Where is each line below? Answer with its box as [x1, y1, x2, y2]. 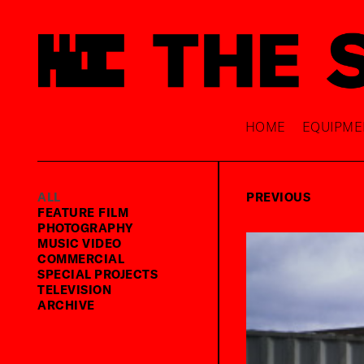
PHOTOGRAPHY [37, 220, 133, 236]
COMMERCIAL [37, 251, 125, 266]
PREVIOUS [246, 189, 311, 205]
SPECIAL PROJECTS [37, 266, 158, 282]
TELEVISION [37, 282, 112, 297]
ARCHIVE [37, 297, 95, 313]
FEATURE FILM [37, 205, 129, 220]
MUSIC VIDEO [37, 236, 122, 251]
